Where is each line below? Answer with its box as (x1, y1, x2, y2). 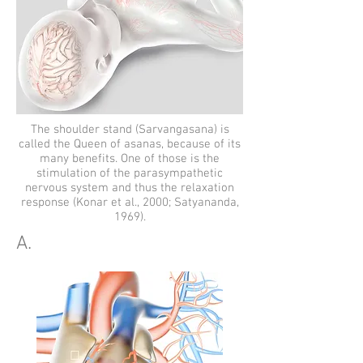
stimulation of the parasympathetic (36, 166, 223, 181)
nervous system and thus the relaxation (25, 181, 234, 195)
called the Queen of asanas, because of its (19, 137, 241, 152)
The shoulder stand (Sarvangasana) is (30, 122, 229, 137)
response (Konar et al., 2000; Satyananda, (20, 195, 239, 210)
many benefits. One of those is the (40, 152, 220, 166)
